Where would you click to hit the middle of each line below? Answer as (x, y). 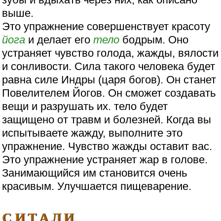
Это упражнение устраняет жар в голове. (105, 160)
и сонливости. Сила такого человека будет (109, 67)
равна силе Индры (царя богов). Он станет (109, 80)
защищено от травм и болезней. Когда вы (107, 120)
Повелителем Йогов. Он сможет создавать (109, 93)
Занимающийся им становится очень (95, 173)
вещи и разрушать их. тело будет (85, 107)
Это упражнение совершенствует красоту (106, 27)
